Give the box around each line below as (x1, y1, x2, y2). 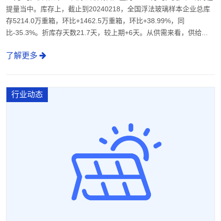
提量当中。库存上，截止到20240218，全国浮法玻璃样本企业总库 (6, 5, 210, 13)
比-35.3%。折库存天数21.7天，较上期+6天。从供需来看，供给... (6, 29, 208, 37)
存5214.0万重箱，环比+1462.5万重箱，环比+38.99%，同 (6, 17, 184, 25)
